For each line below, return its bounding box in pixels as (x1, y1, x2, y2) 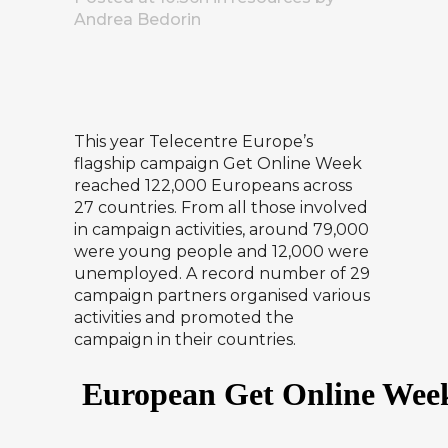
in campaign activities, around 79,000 (74, 220, 369, 240)
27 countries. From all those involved (74, 198, 368, 218)
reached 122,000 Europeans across (74, 176, 352, 196)
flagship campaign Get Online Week (74, 154, 362, 174)
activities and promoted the (74, 308, 294, 328)
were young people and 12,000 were (74, 242, 369, 262)
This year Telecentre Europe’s (74, 132, 313, 152)
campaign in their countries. (74, 330, 296, 350)
